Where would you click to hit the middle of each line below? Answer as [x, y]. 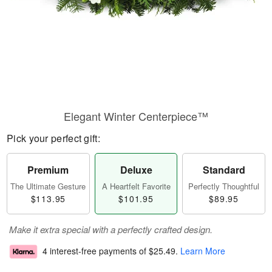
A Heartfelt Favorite [136, 186]
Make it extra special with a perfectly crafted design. [111, 229]
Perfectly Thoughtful [224, 186]
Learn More [203, 251]
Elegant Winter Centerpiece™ [136, 116]
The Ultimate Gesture [48, 186]
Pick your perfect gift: [53, 138]
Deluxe [136, 170]
